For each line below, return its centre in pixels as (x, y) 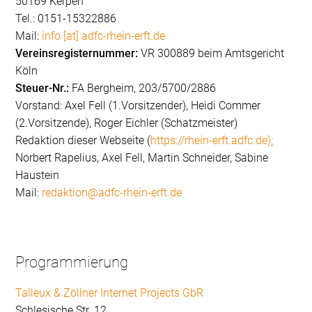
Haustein (38, 175)
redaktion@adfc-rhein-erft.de (111, 193)
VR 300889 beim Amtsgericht (211, 54)
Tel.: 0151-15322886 (66, 19)
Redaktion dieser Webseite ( (83, 141)
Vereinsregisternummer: (77, 54)
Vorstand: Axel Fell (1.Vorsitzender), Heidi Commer (138, 106)
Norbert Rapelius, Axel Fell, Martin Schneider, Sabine (142, 158)
